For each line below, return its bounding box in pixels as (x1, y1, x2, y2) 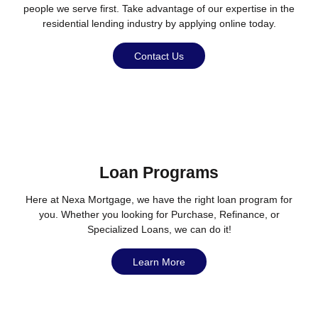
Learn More (133, 256, 185, 268)
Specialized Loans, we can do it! (87, 224, 231, 236)
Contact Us (134, 50, 184, 62)
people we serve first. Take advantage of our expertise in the (23, 3, 295, 15)
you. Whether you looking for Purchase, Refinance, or (38, 209, 280, 221)
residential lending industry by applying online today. (42, 18, 276, 30)
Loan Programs (99, 164, 219, 182)
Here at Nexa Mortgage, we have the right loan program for (26, 194, 292, 206)
